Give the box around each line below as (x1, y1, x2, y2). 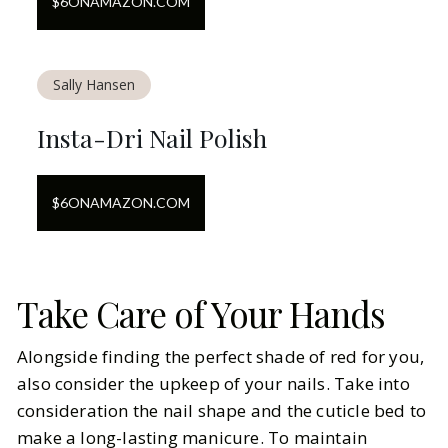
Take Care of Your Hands (17, 289, 385, 337)
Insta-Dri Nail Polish (37, 120, 267, 154)
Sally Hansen (53, 74, 135, 94)
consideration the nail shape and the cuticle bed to (17, 398, 427, 422)
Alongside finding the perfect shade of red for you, (17, 344, 425, 368)
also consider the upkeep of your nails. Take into (17, 371, 410, 395)
